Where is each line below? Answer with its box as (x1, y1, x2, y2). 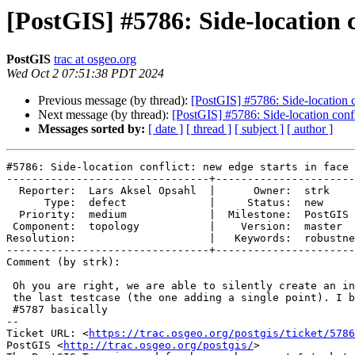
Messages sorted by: (38, 122, 145, 136)
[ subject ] (235, 122, 284, 136)
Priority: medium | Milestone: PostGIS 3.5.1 (6, 208, 19, 221)
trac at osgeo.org (54, 52, 136, 67)
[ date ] (148, 122, 183, 136)
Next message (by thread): (38, 108, 172, 122)
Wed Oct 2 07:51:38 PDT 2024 (6, 67, 164, 81)
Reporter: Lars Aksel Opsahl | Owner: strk (6, 185, 19, 197)
